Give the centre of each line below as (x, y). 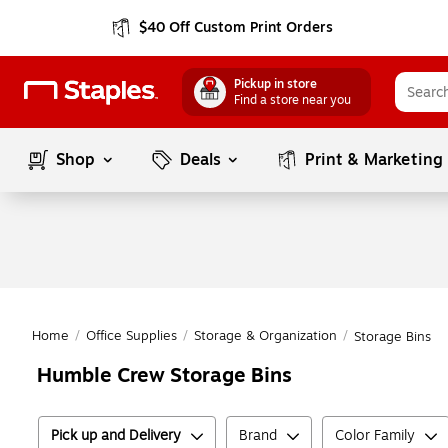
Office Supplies (131, 336)
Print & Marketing (374, 160)
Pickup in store (275, 84)
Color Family (375, 435)
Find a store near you (292, 100)
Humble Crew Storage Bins (164, 375)
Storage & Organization (265, 336)
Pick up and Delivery (116, 435)
